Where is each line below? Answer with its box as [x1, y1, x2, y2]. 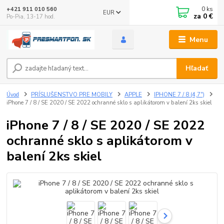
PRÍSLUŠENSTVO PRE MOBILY [31, 90, 112, 98]
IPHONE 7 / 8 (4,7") [153, 90, 204, 98]
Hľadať [185, 63, 208, 73]
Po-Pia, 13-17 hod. [6, 12, 55, 20]
